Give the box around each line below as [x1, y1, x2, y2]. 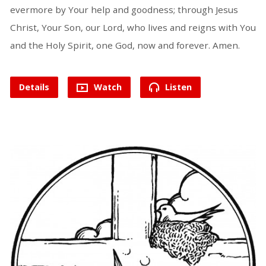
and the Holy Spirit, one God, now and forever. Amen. [9, 39, 240, 51]
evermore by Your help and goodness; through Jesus [9, 3, 238, 15]
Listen [162, 81, 192, 93]
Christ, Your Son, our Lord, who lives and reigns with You [9, 21, 256, 33]
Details [18, 81, 49, 93]
